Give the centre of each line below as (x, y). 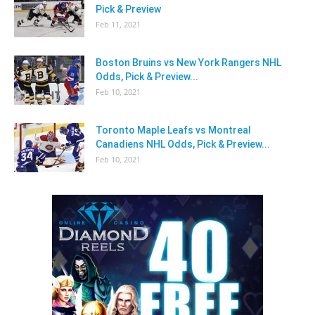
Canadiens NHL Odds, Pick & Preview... (183, 144)
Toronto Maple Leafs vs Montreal (173, 130)
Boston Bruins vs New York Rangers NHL (188, 62)
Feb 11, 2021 (118, 24)
